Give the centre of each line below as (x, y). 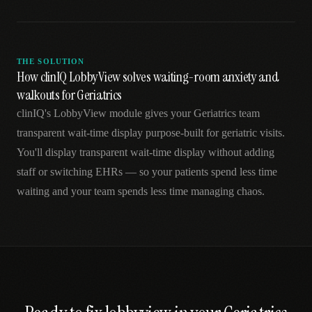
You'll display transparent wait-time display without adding (146, 152)
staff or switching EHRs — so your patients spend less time (147, 172)
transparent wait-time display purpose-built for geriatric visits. (151, 133)
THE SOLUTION (51, 61)
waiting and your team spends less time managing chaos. (141, 191)
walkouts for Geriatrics (70, 95)
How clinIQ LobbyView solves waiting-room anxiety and (148, 77)
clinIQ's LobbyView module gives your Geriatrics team (138, 113)
